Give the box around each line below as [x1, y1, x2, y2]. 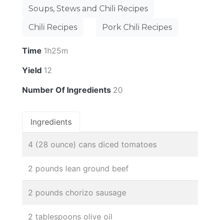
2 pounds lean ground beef [28, 164, 129, 174]
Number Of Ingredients [22, 85, 113, 95]
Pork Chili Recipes [102, 23, 172, 32]
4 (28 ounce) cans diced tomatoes [28, 139, 157, 150]
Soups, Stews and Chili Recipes [28, 4, 148, 14]
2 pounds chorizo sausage [28, 188, 126, 198]
